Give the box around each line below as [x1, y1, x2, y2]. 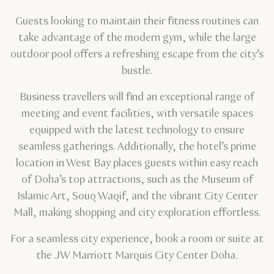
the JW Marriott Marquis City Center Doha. [36, 248, 238, 264]
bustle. [121, 64, 153, 79]
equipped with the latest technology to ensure [29, 123, 245, 138]
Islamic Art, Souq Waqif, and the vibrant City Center [17, 189, 257, 204]
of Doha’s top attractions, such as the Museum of [21, 172, 253, 188]
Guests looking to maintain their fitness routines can [15, 14, 259, 29]
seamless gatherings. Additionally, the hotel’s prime [18, 139, 256, 155]
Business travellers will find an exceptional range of [20, 90, 254, 105]
